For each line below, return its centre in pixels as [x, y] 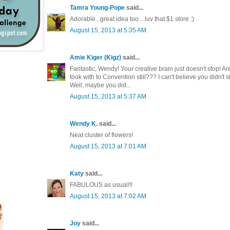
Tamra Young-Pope [97, 7]
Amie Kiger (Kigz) [96, 57]
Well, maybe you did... [100, 85]
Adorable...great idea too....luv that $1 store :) [132, 19]
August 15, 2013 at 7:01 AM [108, 146]
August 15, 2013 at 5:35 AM [108, 30]
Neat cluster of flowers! [101, 135]
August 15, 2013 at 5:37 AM [108, 96]
